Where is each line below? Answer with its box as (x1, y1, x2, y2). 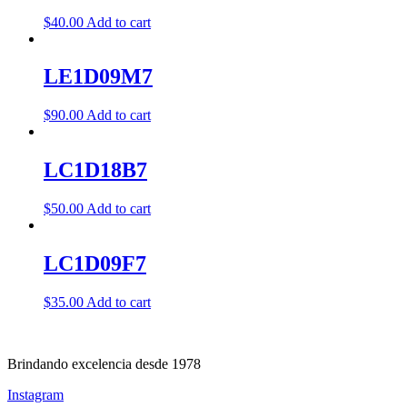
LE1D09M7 (44, 65, 153, 89)
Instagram (7, 386, 64, 402)
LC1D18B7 (44, 158, 147, 183)
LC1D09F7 (44, 252, 146, 276)
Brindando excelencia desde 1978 (7, 355, 201, 372)
